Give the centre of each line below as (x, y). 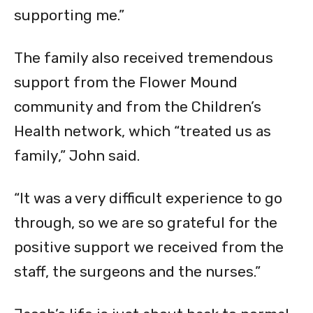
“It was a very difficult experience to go (148, 198)
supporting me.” (69, 15)
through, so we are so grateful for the (146, 223)
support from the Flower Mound (126, 82)
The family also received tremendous (144, 58)
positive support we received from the (149, 247)
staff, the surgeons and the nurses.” (137, 272)
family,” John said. (77, 156)
